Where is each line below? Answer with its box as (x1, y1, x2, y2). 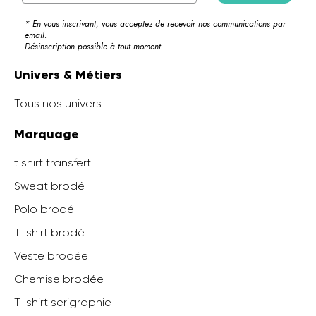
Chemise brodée (14, 272, 104, 286)
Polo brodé (14, 202, 74, 216)
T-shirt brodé (14, 225, 85, 239)
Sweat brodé (14, 178, 85, 193)
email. (25, 28, 47, 42)
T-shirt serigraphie (14, 295, 111, 309)
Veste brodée (14, 248, 88, 262)
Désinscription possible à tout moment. (25, 39, 163, 53)
